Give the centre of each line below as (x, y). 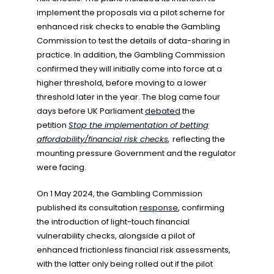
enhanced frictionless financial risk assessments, (134, 250)
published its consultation (88, 208)
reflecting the (199, 139)
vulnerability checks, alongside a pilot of (116, 236)
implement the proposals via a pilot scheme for (131, 13)
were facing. (61, 167)
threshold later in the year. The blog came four (128, 97)
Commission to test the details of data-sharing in (133, 41)
